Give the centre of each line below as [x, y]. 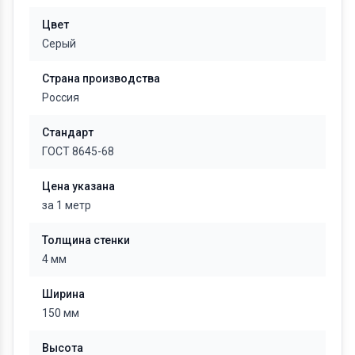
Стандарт [68, 132]
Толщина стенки [86, 240]
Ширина [63, 294]
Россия [61, 97]
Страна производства [101, 78]
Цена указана [78, 186]
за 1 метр [67, 205]
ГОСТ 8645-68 [78, 151]
